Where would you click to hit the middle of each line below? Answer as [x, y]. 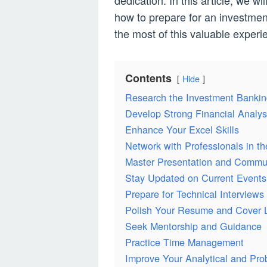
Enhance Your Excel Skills [182, 130]
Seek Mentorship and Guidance [193, 226]
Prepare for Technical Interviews [195, 194]
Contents [148, 78]
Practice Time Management [184, 242]
